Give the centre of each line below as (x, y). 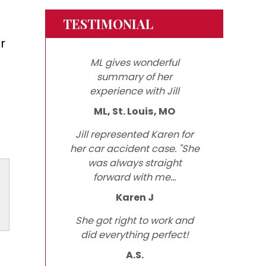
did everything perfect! (134, 235)
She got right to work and (134, 221)
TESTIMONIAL (108, 24)
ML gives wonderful (134, 63)
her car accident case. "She (134, 149)
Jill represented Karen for (134, 135)
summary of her (134, 77)
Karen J (134, 198)
